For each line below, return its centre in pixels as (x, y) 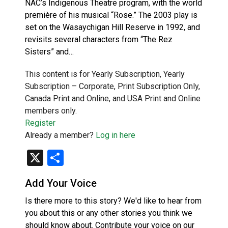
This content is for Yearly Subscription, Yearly (105, 74)
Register (40, 123)
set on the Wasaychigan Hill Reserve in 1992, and (112, 27)
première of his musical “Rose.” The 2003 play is (111, 15)
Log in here (116, 135)
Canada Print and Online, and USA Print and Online (113, 98)
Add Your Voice (61, 183)
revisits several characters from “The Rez (99, 39)
